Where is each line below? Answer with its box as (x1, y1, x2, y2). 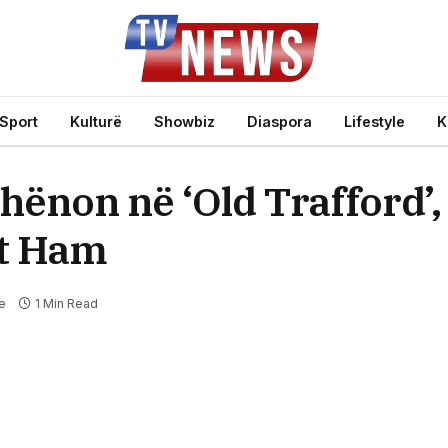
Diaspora (247, 112, 312, 130)
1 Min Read (35, 296, 99, 312)
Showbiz (154, 112, 215, 130)
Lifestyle (344, 112, 405, 130)
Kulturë (70, 112, 122, 130)
